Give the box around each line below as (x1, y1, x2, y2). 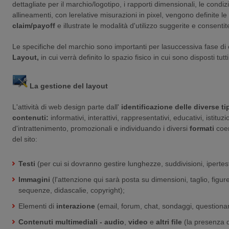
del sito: (12, 134, 37, 143)
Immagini (18, 175, 50, 184)
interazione (56, 201, 95, 210)
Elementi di (18, 201, 54, 210)
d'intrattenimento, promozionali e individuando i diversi (12, 124, 188, 132)
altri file (156, 217, 182, 226)
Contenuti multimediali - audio (18, 217, 124, 226)
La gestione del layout (28, 81, 108, 90)
